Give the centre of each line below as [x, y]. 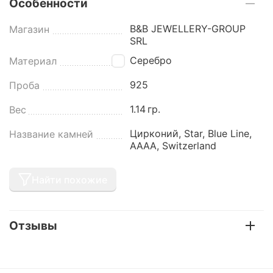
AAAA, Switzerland [173, 145]
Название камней [51, 134]
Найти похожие [69, 179]
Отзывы [33, 225]
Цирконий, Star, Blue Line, [191, 133]
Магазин [29, 29]
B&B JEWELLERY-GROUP [188, 28]
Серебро [151, 60]
